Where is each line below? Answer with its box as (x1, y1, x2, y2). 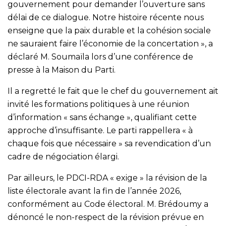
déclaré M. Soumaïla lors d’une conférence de (8, 51, 193, 62)
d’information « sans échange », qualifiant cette (8, 112, 197, 122)
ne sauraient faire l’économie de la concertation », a (8, 38, 213, 48)
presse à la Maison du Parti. (8, 65, 116, 75)
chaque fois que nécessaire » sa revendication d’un (8, 138, 211, 148)
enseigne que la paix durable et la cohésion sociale (8, 25, 211, 35)
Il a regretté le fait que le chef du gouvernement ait (8, 86, 218, 96)
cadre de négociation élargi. (8, 151, 119, 161)
